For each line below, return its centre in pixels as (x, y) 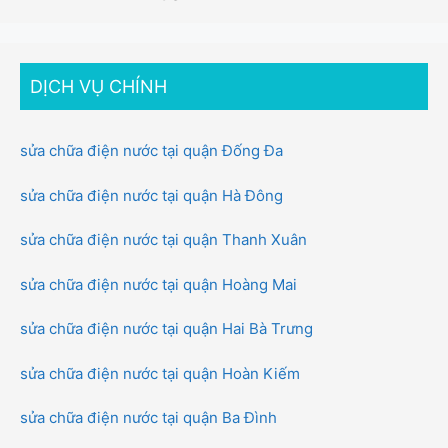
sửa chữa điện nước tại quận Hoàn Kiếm (160, 373)
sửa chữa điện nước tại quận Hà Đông (151, 195)
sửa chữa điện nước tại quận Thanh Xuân (163, 240)
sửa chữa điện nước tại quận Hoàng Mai (158, 284)
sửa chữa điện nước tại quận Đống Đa (151, 151)
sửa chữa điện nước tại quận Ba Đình (148, 418)
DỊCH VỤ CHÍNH (98, 87)
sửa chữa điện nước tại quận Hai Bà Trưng (166, 329)
